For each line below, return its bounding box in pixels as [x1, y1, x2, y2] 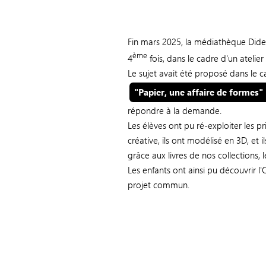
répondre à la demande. [128, 104, 222, 117]
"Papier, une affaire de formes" [134, 85, 263, 98]
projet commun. [128, 179, 190, 191]
